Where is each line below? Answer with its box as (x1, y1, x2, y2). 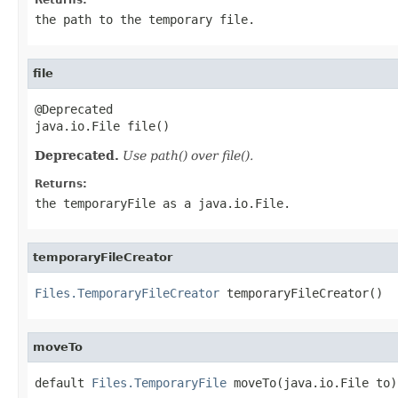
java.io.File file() (35, 118, 170, 133)
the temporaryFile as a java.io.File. (35, 195, 291, 211)
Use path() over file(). (123, 147, 253, 163)
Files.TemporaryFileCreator (35, 285, 219, 300)
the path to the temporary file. (35, 12, 255, 27)
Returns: (35, 177, 87, 190)
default (35, 375, 92, 390)
